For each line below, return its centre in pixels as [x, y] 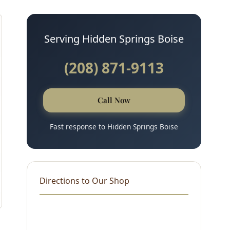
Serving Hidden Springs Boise [114, 39]
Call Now [114, 100]
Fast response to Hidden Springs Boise [114, 126]
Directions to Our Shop [84, 180]
